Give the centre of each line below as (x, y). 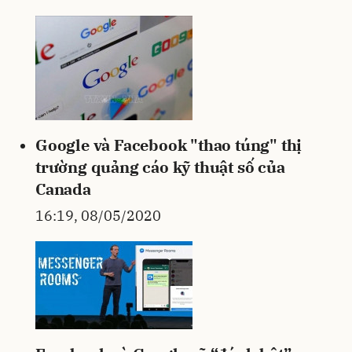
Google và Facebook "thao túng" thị (169, 145)
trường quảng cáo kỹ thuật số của (160, 167)
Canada (63, 189)
